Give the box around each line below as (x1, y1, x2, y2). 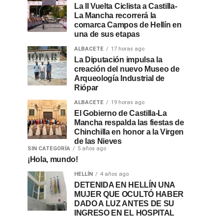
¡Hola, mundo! (27, 155, 78, 164)
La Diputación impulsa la (74, 55, 163, 64)
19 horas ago (111, 99, 144, 106)
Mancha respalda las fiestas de (74, 118, 184, 127)
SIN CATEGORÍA (27, 145, 70, 152)
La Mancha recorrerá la (74, 11, 156, 20)
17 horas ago (111, 46, 144, 52)
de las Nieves (74, 137, 122, 145)
